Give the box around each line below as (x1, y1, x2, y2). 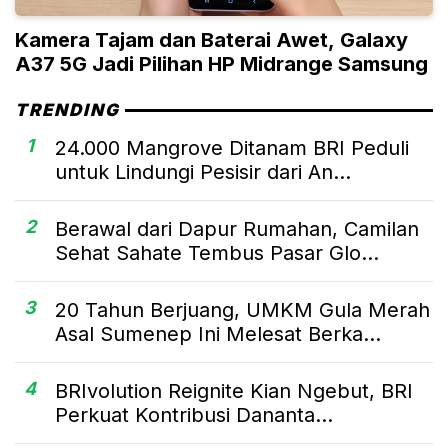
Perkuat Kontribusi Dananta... (55, 403, 333, 428)
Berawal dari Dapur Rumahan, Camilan (55, 217, 419, 242)
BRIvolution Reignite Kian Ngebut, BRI (55, 379, 413, 404)
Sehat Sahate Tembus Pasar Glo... (55, 241, 379, 266)
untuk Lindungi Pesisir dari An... (55, 160, 351, 185)
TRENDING (15, 100, 121, 121)
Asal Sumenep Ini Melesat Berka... (55, 322, 381, 347)
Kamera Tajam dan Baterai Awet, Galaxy (15, 28, 408, 53)
